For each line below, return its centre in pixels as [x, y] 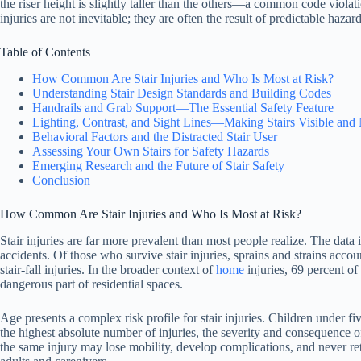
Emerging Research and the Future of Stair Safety [158, 165]
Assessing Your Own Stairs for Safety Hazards [151, 151]
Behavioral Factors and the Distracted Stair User [155, 136]
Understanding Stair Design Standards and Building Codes [182, 93]
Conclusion [61, 180]
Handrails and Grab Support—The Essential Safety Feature [183, 107]
